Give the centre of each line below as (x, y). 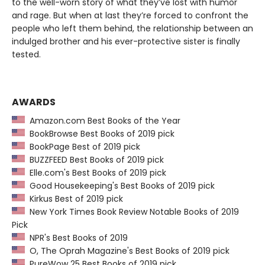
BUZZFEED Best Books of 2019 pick (94, 159)
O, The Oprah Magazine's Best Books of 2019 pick (127, 251)
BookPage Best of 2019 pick (83, 146)
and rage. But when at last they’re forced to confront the (130, 15)
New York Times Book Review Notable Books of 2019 (132, 211)
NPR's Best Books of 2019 (76, 237)
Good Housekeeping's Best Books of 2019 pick (120, 185)
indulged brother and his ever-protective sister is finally (126, 41)
